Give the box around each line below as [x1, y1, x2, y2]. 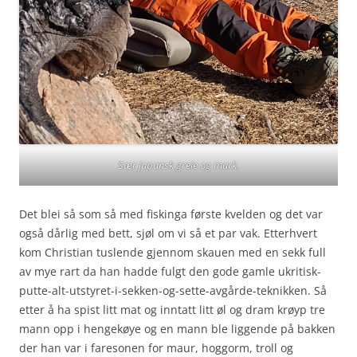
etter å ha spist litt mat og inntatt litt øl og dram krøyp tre [19, 302, 325, 318]
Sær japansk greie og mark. [118, 158, 239, 173]
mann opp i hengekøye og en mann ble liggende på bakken [19, 321, 335, 337]
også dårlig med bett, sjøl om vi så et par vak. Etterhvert [19, 226, 317, 241]
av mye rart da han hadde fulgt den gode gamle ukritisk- [19, 264, 321, 280]
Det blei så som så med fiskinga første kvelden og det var [19, 206, 323, 222]
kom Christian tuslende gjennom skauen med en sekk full [19, 245, 326, 261]
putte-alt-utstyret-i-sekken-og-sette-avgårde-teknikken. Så [19, 283, 327, 299]
